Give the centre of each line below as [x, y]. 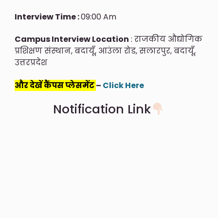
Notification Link [102, 109]
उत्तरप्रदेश [31, 63]
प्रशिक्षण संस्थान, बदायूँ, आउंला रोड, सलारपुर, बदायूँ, [105, 51]
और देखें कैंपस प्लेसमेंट [55, 85]
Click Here [123, 85]
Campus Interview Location [72, 39]
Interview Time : [48, 17]
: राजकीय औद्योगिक [166, 39]
